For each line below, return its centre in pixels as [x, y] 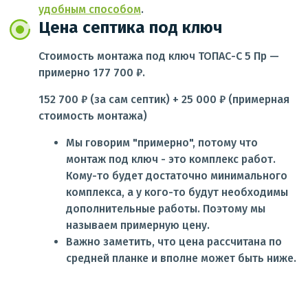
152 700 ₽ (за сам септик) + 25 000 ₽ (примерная [164, 99]
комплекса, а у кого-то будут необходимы [177, 192]
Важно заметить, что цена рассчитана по [174, 242]
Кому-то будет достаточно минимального [177, 176]
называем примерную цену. [138, 225]
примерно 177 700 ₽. [92, 73]
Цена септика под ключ [130, 27]
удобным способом [90, 9]
